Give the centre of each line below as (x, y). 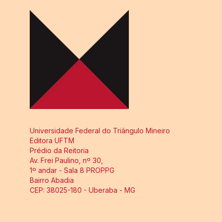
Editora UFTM (52, 140)
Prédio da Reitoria (59, 150)
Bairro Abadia (52, 180)
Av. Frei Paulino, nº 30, (66, 160)
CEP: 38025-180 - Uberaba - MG (82, 190)
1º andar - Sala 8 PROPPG (72, 170)
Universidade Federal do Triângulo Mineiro (100, 130)
